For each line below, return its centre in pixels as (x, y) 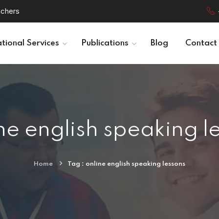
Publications (105, 43)
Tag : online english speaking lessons (126, 164)
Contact (201, 43)
